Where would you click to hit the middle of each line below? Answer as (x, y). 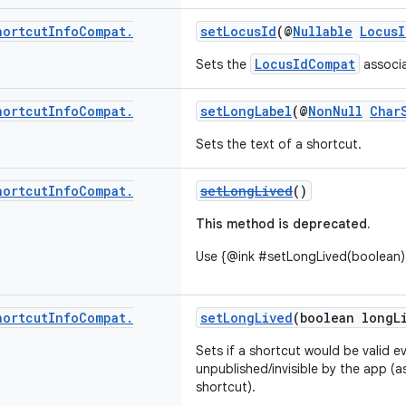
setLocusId (238, 31)
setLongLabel (246, 111)
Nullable (323, 31)
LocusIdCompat (305, 64)
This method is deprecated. (283, 224)
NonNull (335, 111)
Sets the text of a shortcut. (279, 144)
